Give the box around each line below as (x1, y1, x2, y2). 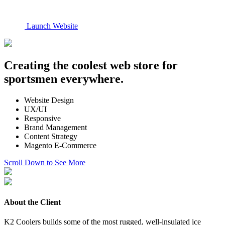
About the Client (4, 198, 61, 207)
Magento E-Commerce (24, 141, 96, 150)
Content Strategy (24, 132, 77, 141)
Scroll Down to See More (4, 158, 85, 167)
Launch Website (25, 22, 78, 31)
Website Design (24, 95, 74, 104)
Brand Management (24, 123, 87, 132)
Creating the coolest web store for (4, 58, 178, 72)
